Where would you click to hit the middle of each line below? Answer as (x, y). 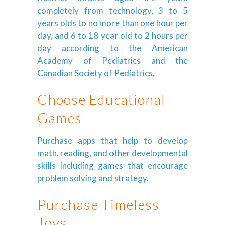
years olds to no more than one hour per (113, 23)
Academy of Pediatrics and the (113, 60)
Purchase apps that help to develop (113, 140)
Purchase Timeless (98, 204)
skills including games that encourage (113, 165)
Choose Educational (101, 99)
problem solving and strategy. (93, 178)
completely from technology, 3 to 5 (113, 10)
